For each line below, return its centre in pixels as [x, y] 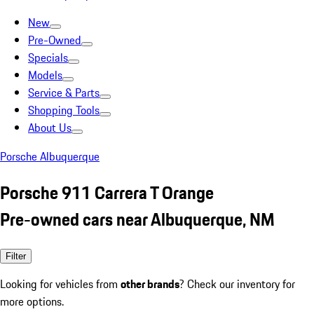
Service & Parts [64, 93]
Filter [16, 256]
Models [45, 75]
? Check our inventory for [237, 284]
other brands [150, 284]
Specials [48, 57]
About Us [50, 128]
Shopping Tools [64, 110]
